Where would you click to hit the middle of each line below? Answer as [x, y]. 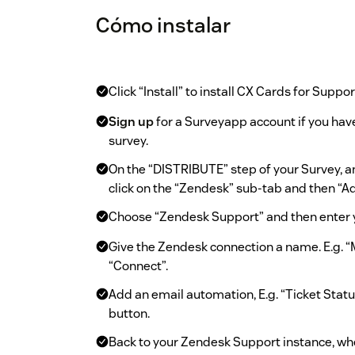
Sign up [131, 122]
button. [129, 314]
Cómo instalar [163, 25]
